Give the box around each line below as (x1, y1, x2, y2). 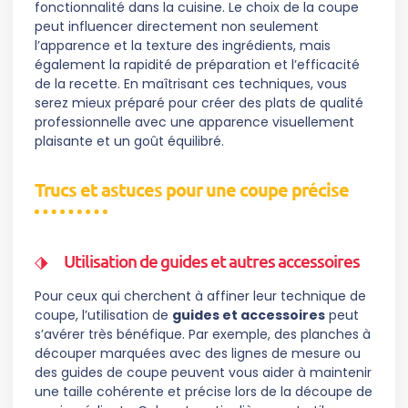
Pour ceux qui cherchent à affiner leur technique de (35, 286, 366, 305)
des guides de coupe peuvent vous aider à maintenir (35, 362, 372, 382)
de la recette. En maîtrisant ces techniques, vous (35, 74, 347, 93)
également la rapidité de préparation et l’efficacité (35, 55, 360, 74)
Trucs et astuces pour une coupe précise (35, 177, 349, 201)
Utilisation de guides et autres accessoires (64, 249, 360, 272)
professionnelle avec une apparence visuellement (35, 112, 354, 131)
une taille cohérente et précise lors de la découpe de (35, 382, 372, 401)
